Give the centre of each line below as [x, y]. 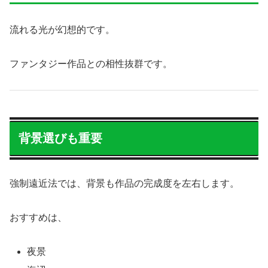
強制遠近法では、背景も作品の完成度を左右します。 [124, 184]
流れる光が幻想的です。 [62, 30]
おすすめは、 [38, 217]
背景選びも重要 [60, 138]
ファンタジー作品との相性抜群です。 [91, 63]
